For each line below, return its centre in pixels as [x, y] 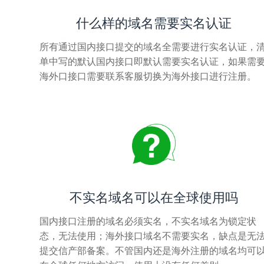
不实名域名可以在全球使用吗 [154, 197]
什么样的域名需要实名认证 [154, 23]
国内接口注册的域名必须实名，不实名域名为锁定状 [148, 221]
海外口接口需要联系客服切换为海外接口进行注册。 [148, 76]
